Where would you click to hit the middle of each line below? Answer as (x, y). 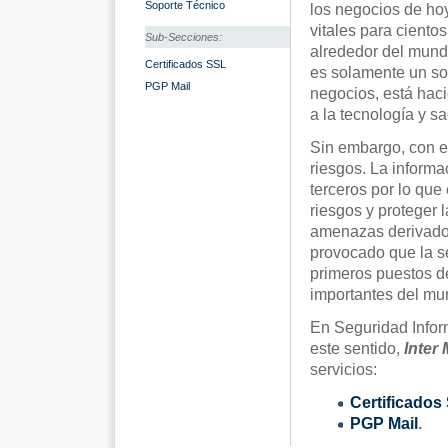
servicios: (343, 369)
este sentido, (357, 348)
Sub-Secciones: (183, 37)
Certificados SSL (185, 64)
